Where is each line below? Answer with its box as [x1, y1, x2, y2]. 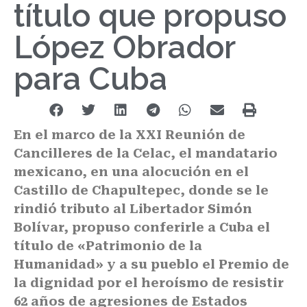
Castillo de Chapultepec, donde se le [14, 183, 269, 197]
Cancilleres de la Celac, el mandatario [14, 146, 278, 160]
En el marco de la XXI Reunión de [14, 127, 245, 142]
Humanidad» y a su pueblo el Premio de [14, 257, 289, 271]
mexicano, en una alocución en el [14, 164, 249, 179]
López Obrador [14, 29, 235, 66]
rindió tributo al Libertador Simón [14, 201, 252, 216]
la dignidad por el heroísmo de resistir [14, 275, 284, 290]
